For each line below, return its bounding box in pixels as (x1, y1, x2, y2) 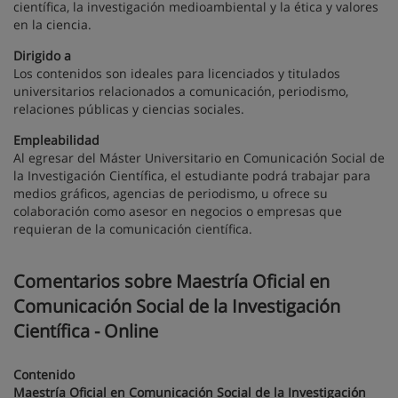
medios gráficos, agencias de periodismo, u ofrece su (13, 185, 328, 202)
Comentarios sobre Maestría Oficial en (13, 269, 330, 293)
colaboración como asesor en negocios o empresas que (13, 203, 342, 219)
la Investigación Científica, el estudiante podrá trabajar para (13, 167, 370, 184)
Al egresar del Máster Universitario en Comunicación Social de (13, 149, 385, 166)
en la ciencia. (13, 16, 92, 33)
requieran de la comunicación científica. (13, 220, 252, 237)
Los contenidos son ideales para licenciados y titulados (13, 65, 340, 82)
